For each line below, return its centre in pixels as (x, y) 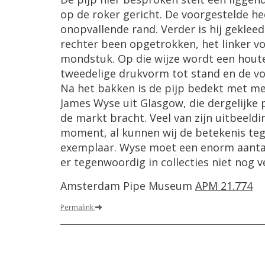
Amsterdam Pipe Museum (128, 186)
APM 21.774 (224, 186)
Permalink (78, 207)
